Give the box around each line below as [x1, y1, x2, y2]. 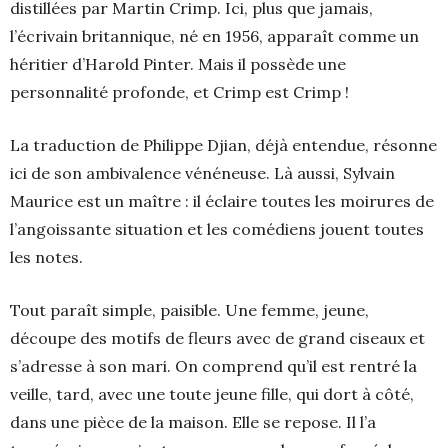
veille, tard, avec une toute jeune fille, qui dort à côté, [10, 384, 414, 405]
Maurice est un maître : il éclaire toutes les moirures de [10, 191, 434, 212]
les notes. [10, 247, 83, 268]
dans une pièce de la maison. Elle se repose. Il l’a [10, 412, 376, 433]
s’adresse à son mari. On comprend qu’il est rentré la [10, 356, 417, 377]
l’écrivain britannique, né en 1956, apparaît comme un [10, 26, 419, 47]
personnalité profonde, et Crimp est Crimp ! [10, 82, 349, 103]
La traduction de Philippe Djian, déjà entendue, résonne [10, 135, 437, 156]
